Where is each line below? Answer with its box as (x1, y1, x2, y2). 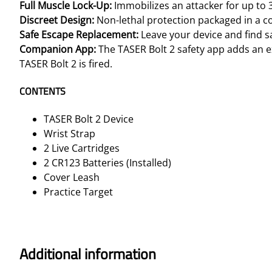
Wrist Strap (44, 126, 95, 140)
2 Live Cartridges (44, 141, 120, 155)
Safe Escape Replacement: (19, 28, 141, 42)
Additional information (19, 242, 156, 265)
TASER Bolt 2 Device (44, 112, 134, 126)
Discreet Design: (19, 13, 97, 27)
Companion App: (19, 42, 98, 56)
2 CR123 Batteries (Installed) (44, 155, 171, 169)
